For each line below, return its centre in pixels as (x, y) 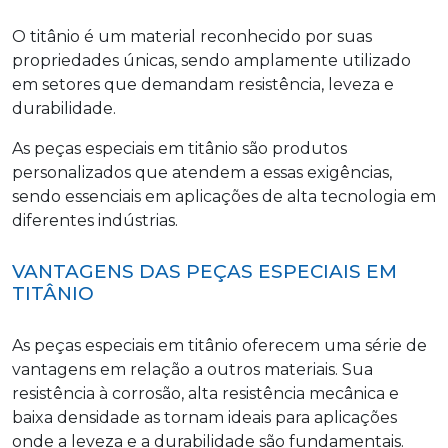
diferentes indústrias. (95, 221)
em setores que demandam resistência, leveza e (203, 85)
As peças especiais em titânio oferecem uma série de (219, 345)
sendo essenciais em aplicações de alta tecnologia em (224, 197)
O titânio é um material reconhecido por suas (192, 37)
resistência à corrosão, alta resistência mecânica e (205, 393)
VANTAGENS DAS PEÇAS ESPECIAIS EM (204, 272)
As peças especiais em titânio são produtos (179, 149)
